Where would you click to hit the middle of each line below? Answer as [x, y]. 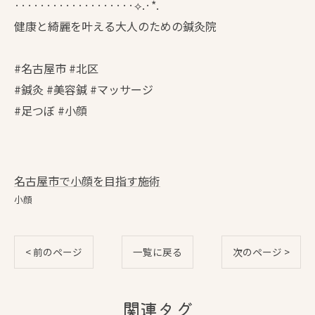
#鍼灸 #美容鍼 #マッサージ [84, 89]
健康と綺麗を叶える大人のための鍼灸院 [115, 26]
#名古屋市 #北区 [56, 68]
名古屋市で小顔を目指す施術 [87, 180]
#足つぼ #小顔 [51, 110]
